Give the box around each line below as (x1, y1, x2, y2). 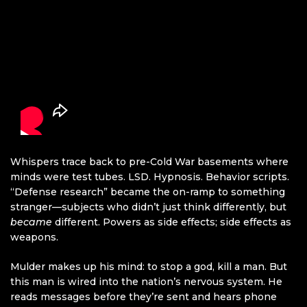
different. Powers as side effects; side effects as (52, 216, 291, 229)
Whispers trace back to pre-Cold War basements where (10, 156, 288, 169)
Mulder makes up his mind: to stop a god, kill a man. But (10, 260, 287, 273)
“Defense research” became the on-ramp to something (10, 186, 285, 199)
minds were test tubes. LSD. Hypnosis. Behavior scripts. (10, 171, 289, 184)
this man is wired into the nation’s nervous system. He (10, 275, 282, 288)
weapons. (10, 231, 58, 244)
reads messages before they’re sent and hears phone (10, 291, 277, 304)
